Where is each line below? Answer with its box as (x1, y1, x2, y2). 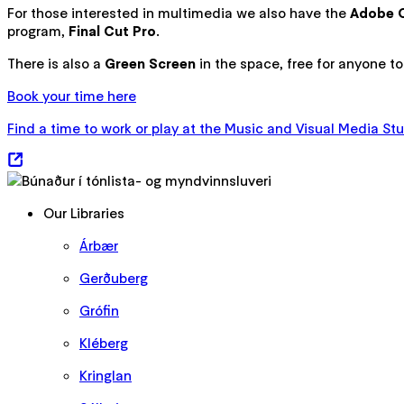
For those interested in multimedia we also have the (7, 3, 350, 22)
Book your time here (7, 86, 136, 105)
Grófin (79, 300, 119, 319)
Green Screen (101, 53, 196, 72)
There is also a (7, 53, 101, 72)
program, (7, 21, 69, 40)
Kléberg (79, 333, 128, 352)
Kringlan (79, 365, 132, 384)
